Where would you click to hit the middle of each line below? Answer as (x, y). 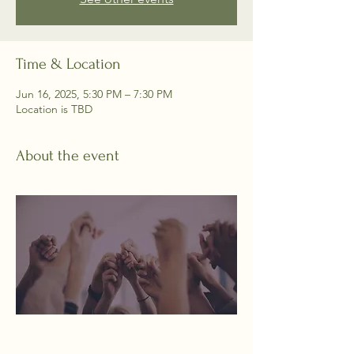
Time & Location (68, 64)
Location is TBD (54, 109)
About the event (68, 156)
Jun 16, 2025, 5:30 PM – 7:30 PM (94, 94)
